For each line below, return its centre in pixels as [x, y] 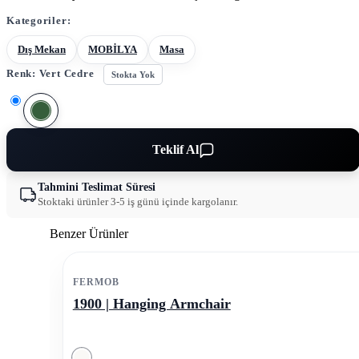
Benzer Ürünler [89, 234]
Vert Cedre [68, 74]
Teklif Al [175, 150]
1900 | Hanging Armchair [151, 304]
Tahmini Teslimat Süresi [97, 188]
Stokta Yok [133, 75]
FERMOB [96, 282]
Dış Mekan [42, 50]
